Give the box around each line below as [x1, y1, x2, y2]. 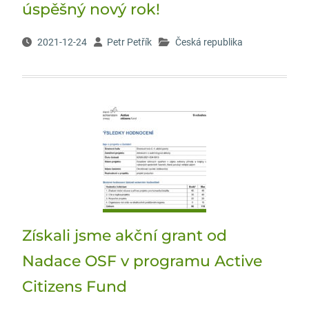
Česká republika [175, 37, 243, 48]
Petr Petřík [106, 37, 152, 48]
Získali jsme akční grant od [21, 226, 227, 245]
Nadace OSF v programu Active [21, 252, 262, 270]
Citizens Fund [21, 277, 127, 296]
